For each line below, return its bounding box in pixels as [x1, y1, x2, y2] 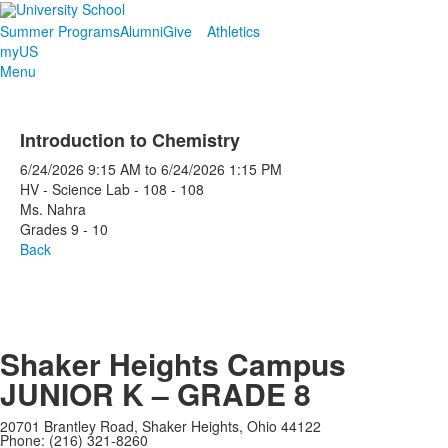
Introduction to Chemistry [20, 127, 240, 153]
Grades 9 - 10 [20, 219, 108, 239]
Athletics [207, 21, 260, 41]
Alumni [120, 21, 163, 41]
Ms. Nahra [20, 199, 86, 219]
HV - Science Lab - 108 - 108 [20, 179, 204, 199]
